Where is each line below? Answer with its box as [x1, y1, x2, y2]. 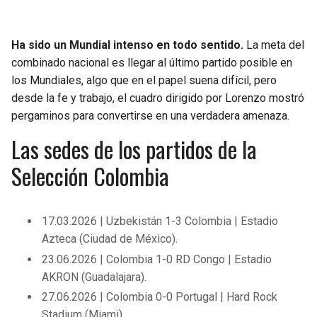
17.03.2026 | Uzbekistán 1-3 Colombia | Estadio [42, 214, 279, 229]
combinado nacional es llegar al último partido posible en [11, 56, 292, 70]
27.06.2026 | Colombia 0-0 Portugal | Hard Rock [42, 289, 278, 304]
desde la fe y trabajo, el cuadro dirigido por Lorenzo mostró [11, 91, 304, 105]
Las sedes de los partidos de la [11, 132, 257, 166]
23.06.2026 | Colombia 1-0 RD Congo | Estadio [42, 252, 272, 266]
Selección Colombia [11, 159, 169, 193]
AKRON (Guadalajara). [42, 270, 147, 284]
